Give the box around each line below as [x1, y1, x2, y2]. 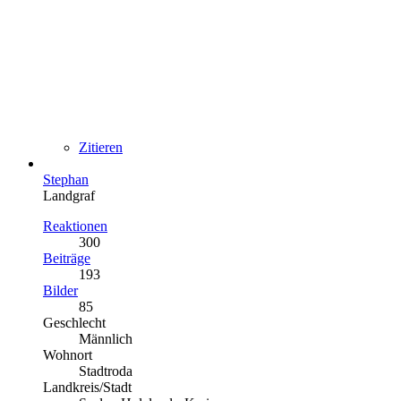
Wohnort [43, 346, 92, 363]
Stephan [43, 171, 89, 187]
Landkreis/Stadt [43, 379, 132, 395]
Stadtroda [79, 363, 132, 379]
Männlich [79, 330, 132, 346]
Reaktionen [43, 218, 107, 234]
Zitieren [79, 139, 123, 155]
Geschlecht [43, 314, 106, 330]
